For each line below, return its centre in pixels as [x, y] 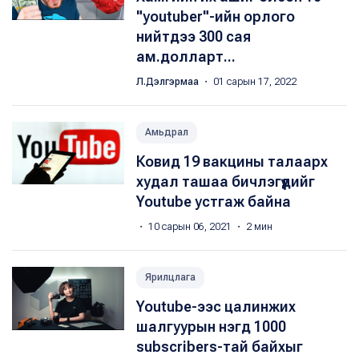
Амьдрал [167, 132]
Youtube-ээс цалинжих [216, 307]
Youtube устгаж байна [214, 202]
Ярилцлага [170, 277]
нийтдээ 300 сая [194, 36]
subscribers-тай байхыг [220, 347]
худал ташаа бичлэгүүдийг [226, 182]
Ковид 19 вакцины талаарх [232, 161]
